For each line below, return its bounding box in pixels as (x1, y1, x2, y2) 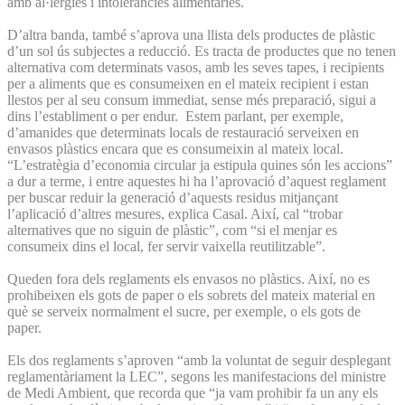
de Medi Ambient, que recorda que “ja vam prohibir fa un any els (7, 384, 378, 400)
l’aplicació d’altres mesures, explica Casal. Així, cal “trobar (7, 205, 343, 221)
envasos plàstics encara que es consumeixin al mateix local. (7, 140, 344, 156)
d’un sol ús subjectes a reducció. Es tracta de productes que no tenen (7, 42, 396, 59)
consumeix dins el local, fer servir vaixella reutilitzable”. (7, 238, 325, 254)
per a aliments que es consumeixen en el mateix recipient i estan (7, 75, 369, 91)
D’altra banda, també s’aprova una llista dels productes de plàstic (7, 26, 375, 42)
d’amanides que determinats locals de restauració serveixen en (7, 124, 359, 140)
